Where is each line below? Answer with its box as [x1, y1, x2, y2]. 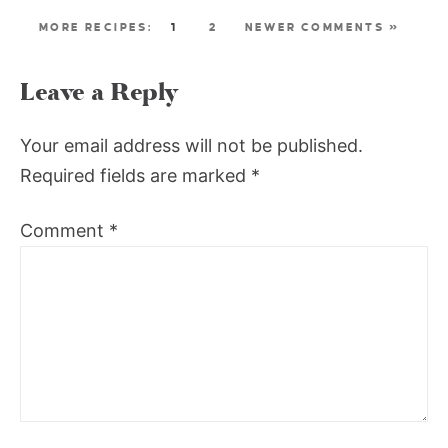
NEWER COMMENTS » [244, 20, 399, 33]
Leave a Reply [20, 75, 179, 109]
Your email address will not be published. [20, 134, 363, 156]
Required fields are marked [20, 164, 251, 186]
